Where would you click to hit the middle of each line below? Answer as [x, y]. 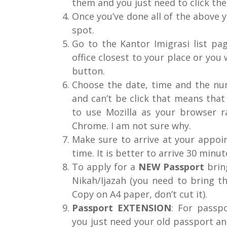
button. [88, 71]
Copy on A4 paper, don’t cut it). [140, 194]
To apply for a [105, 166]
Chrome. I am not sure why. [131, 125]
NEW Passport [171, 166]
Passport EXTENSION [122, 207]
